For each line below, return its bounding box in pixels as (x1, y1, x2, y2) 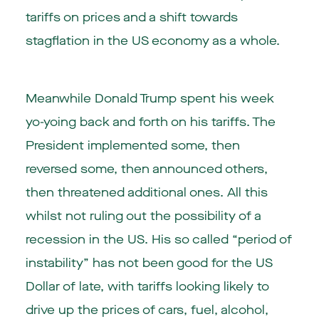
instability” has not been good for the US (25, 254, 273, 271)
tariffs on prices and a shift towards (25, 9, 238, 26)
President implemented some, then (25, 137, 240, 154)
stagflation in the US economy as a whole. (25, 33, 280, 50)
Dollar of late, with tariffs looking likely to (25, 278, 269, 295)
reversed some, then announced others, (25, 160, 268, 177)
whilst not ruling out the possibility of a (25, 207, 261, 224)
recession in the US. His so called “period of (25, 231, 292, 248)
